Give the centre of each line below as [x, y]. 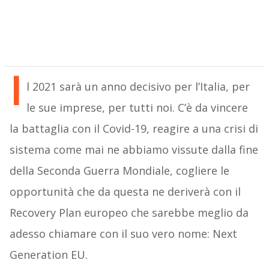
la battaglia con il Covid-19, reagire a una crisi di [134, 129]
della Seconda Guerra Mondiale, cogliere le [119, 171]
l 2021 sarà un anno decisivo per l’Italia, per [138, 87]
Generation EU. [48, 255]
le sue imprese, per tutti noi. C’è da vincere [137, 108]
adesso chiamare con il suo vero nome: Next [123, 234]
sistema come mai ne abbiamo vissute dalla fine [134, 150]
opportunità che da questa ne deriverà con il [125, 192]
